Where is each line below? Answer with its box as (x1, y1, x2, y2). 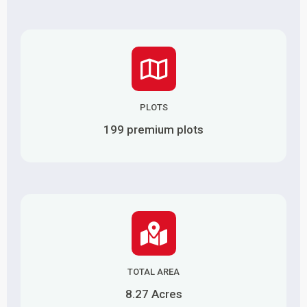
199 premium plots (103, 123, 204, 137)
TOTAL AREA (127, 267, 180, 278)
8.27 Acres (125, 287, 182, 302)
